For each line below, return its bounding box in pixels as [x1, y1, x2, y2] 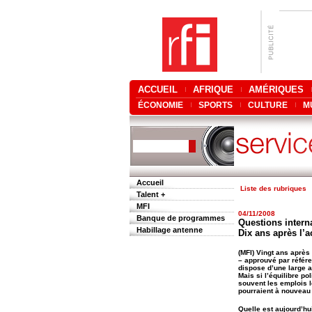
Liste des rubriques [240, 185, 306, 192]
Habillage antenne [136, 226, 203, 234]
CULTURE [248, 100, 288, 110]
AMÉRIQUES [249, 84, 304, 95]
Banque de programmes [136, 214, 225, 222]
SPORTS [198, 100, 233, 110]
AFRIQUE [193, 84, 233, 95]
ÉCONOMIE [138, 100, 183, 110]
